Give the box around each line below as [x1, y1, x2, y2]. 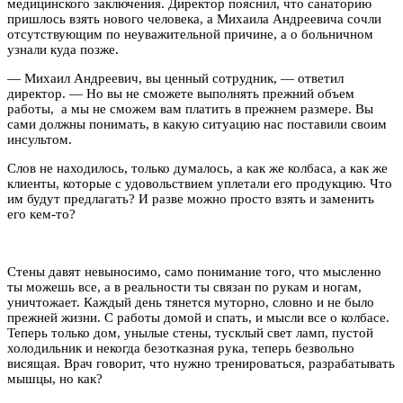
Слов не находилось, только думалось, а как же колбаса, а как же [7, 160, 388, 175]
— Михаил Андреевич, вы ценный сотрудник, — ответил [7, 70, 344, 85]
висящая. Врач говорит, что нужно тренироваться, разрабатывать [7, 355, 395, 371]
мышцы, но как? [7, 371, 103, 386]
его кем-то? [7, 206, 79, 221]
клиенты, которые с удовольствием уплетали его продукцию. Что [7, 175, 392, 191]
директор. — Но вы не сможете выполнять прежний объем [7, 85, 354, 101]
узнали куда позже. [7, 41, 122, 57]
